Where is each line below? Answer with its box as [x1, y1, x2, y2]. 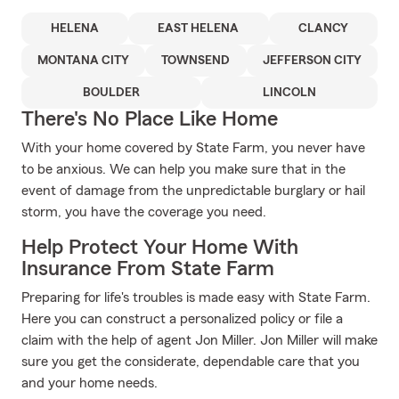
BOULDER [83, 86, 140, 99]
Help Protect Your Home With [21, 237, 298, 258]
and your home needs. [21, 376, 158, 390]
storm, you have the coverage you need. [21, 205, 266, 219]
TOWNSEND [161, 54, 231, 67]
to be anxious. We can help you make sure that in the [21, 162, 346, 176]
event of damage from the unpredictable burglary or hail [21, 183, 365, 198]
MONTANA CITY [37, 54, 130, 67]
